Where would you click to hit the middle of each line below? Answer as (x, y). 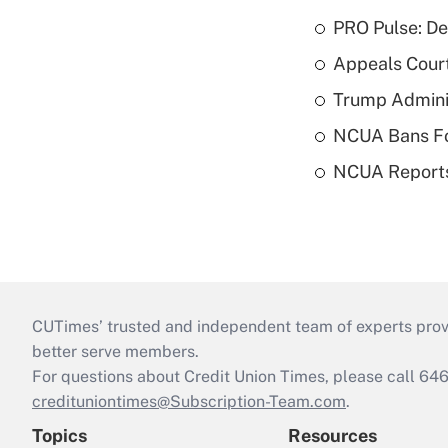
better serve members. (115, 351)
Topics (59, 435)
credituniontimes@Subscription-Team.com (189, 401)
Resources (332, 435)
